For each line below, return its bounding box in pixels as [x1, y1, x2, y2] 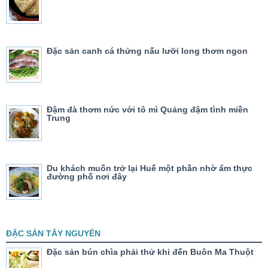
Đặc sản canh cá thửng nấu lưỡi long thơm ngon [47, 46, 248, 56]
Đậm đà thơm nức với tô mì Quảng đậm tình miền [47, 105, 248, 115]
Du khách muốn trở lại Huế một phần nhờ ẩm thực [47, 163, 252, 173]
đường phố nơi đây [47, 172, 127, 182]
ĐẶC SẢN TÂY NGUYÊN [6, 229, 100, 239]
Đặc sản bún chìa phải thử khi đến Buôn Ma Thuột [47, 247, 254, 257]
